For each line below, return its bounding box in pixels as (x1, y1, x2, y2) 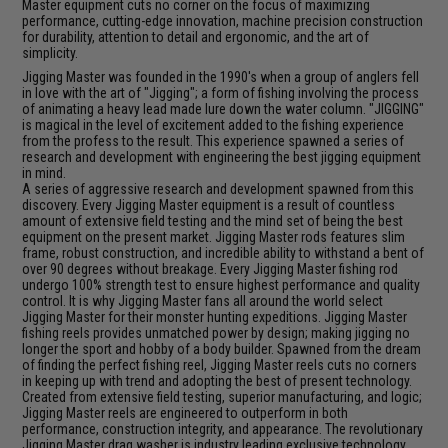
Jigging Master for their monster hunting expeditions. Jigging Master (22, 308, 408, 325)
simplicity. (22, 44, 79, 61)
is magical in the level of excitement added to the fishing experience (22, 116, 405, 133)
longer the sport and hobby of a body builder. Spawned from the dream (22, 340, 422, 357)
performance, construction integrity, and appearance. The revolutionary (22, 420, 424, 437)
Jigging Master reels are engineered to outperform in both (22, 404, 349, 421)
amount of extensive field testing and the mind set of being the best (22, 212, 404, 229)
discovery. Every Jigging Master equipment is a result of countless (22, 196, 396, 213)
